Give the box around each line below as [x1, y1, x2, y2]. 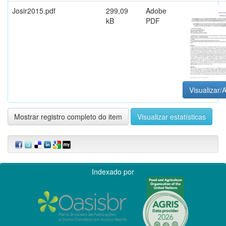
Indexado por [92, 166, 134, 177]
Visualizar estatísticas [137, 111, 206, 122]
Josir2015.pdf [12, 5, 55, 16]
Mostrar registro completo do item [14, 111, 122, 122]
